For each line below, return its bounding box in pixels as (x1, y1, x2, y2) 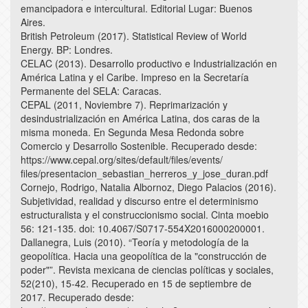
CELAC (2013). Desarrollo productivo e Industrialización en (21, 56, 277, 71)
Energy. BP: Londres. (21, 43, 113, 57)
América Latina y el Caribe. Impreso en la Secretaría (21, 70, 249, 85)
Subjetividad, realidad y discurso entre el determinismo (21, 194, 258, 208)
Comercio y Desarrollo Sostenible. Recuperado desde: (21, 139, 257, 153)
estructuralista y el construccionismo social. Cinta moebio (21, 208, 269, 222)
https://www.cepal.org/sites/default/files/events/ (21, 153, 223, 167)
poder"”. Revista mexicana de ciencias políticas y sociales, (21, 263, 274, 277)
